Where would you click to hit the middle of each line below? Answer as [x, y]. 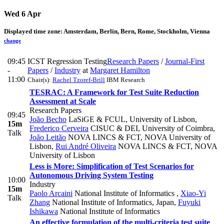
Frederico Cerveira [59, 128]
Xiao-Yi [193, 193]
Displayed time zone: [34, 31]
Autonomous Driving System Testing [91, 175]
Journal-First [185, 61]
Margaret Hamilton [120, 70]
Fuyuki [189, 202]
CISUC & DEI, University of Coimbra [151, 128]
